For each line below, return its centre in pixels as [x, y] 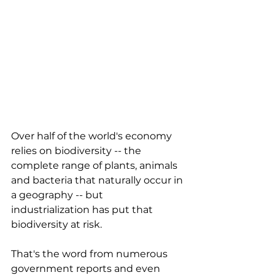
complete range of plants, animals [95, 165]
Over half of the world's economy [93, 136]
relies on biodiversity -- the [77, 150]
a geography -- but [58, 195]
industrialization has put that [83, 209]
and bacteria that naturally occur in [98, 180]
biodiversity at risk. [58, 224]
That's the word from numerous [91, 254]
